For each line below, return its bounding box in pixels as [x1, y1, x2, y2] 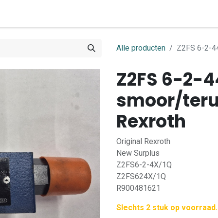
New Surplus [116, 148, 160, 158]
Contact [52, 8, 84, 19]
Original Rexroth [116, 137, 170, 146]
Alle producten [116, 43, 165, 53]
